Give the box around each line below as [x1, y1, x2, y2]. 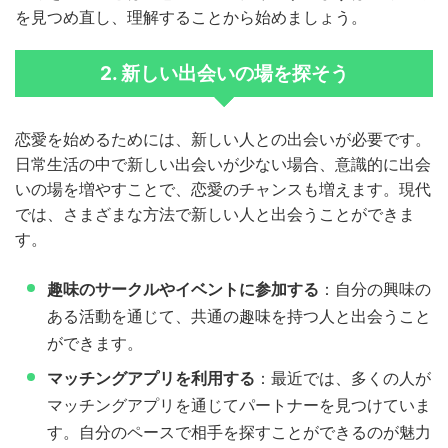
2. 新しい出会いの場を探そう [99, 62, 349, 86]
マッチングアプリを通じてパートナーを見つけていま [47, 395, 431, 416]
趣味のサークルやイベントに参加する [47, 279, 319, 300]
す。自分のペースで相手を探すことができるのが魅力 [47, 422, 431, 443]
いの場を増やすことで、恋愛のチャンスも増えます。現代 [15, 179, 431, 200]
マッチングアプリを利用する [47, 368, 255, 389]
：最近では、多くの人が [255, 368, 431, 389]
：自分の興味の [319, 279, 431, 300]
